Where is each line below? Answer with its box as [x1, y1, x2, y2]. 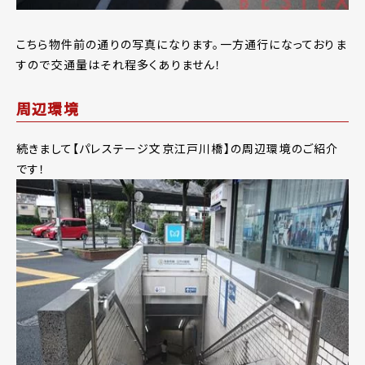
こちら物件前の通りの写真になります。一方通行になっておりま [16, 35, 347, 52]
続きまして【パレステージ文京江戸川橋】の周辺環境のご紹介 [16, 139, 339, 156]
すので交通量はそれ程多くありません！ [16, 55, 222, 73]
